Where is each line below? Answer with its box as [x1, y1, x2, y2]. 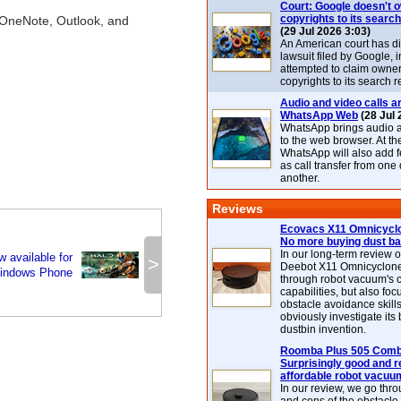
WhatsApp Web [280, 109, 358, 122]
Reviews [212, 201, 263, 216]
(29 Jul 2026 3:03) [280, 25, 371, 38]
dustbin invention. [280, 323, 366, 336]
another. [280, 172, 320, 184]
